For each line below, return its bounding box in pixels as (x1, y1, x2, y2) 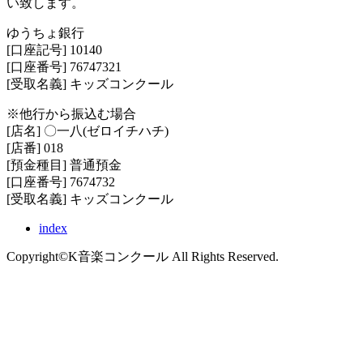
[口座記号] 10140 (6, 42, 102, 57)
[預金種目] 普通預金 (6, 157, 122, 172)
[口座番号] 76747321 (6, 59, 122, 74)
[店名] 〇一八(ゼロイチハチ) (6, 123, 169, 138)
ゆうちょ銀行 (6, 25, 84, 40)
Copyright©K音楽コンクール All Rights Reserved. (6, 249, 279, 263)
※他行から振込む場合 (6, 106, 136, 121)
